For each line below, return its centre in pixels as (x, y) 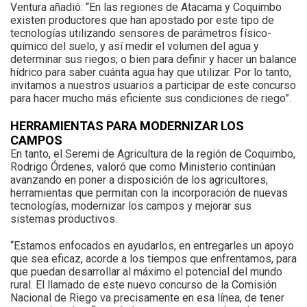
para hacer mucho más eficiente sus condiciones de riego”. (151, 99)
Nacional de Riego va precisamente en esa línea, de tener (147, 298)
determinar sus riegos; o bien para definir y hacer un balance (153, 60)
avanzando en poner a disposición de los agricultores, (139, 180)
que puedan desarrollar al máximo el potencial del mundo (146, 272)
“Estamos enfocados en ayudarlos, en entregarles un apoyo (152, 246)
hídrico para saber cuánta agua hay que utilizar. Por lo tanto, (151, 73)
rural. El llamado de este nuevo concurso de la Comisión (144, 285)
